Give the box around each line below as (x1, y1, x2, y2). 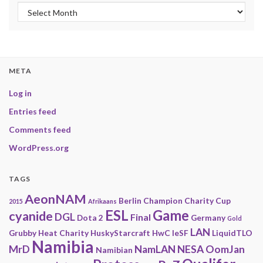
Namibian (96, 245, 133, 255)
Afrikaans (88, 197, 117, 205)
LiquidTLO (212, 228, 252, 238)
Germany (191, 213, 225, 223)
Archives (17, 2, 55, 14)
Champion (143, 195, 183, 206)
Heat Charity (38, 228, 89, 238)
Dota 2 (77, 213, 103, 223)
